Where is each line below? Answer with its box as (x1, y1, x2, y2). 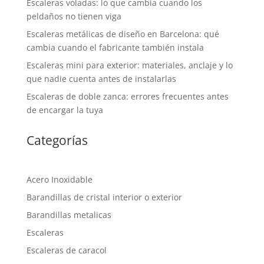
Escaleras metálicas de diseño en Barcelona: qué (26, 28, 219, 39)
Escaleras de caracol (26, 244, 107, 256)
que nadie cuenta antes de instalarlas (26, 72, 176, 84)
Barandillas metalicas (26, 209, 111, 220)
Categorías (26, 131, 88, 148)
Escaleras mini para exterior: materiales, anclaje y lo (26, 59, 233, 71)
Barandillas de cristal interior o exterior (26, 191, 182, 203)
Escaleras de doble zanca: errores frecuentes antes (26, 90, 229, 102)
